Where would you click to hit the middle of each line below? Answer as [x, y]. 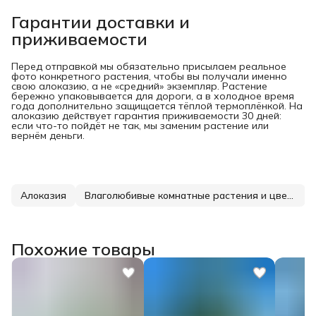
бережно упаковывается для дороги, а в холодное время [153, 96]
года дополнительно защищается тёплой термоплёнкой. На [157, 106]
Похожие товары [83, 249]
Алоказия [43, 196]
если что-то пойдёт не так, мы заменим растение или [140, 126]
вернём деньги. [48, 136]
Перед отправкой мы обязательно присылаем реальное [149, 67]
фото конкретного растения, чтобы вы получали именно [149, 77]
